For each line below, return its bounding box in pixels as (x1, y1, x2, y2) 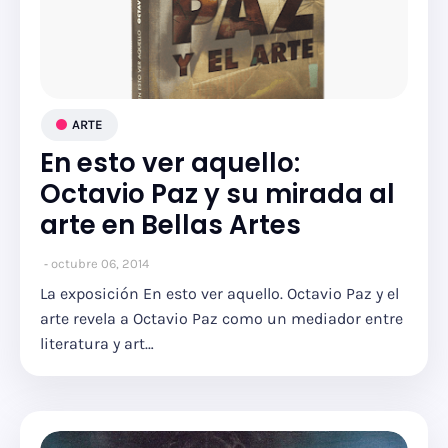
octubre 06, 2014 (51, 256, 149, 271)
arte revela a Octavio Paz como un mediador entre (40, 309, 403, 328)
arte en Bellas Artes (40, 207, 301, 243)
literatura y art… (40, 334, 154, 353)
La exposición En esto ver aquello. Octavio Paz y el (40, 284, 399, 303)
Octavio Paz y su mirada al (40, 176, 395, 212)
